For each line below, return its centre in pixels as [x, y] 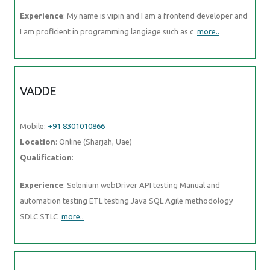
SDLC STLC [41, 216]
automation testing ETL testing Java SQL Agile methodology [126, 200]
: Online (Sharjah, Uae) [94, 141]
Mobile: [34, 126]
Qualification [46, 157]
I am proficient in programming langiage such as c [108, 31]
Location [38, 141]
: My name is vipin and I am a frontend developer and [155, 15]
